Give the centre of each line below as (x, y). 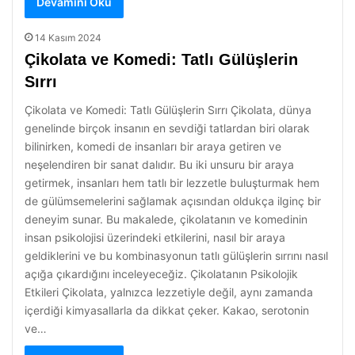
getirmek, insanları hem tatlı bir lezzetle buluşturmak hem (172, 183)
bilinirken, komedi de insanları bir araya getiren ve (153, 146)
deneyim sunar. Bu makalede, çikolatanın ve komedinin (166, 219)
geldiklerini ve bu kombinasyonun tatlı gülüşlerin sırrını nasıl (176, 256)
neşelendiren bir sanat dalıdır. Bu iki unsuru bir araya (159, 164)
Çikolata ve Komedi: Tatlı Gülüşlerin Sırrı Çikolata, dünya (168, 110)
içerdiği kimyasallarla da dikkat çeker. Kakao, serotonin (167, 310)
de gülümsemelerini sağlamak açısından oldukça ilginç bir (173, 201)
